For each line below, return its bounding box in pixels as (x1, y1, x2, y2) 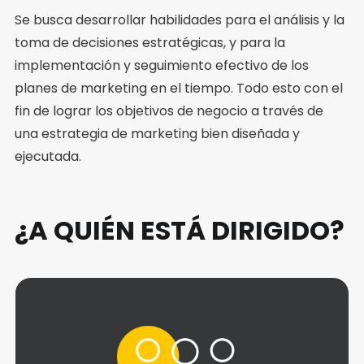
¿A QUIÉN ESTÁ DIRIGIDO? (15, 211, 344, 249)
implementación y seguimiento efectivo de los (15, 56, 309, 76)
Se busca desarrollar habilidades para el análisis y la (15, 11, 344, 30)
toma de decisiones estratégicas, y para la (15, 33, 285, 53)
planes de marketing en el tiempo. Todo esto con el (15, 79, 343, 98)
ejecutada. (15, 147, 81, 167)
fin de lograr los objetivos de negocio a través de (15, 102, 323, 121)
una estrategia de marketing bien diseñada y (15, 124, 300, 144)
